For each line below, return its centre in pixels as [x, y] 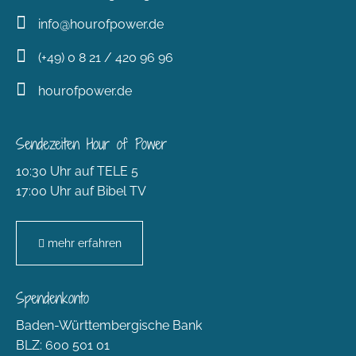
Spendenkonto [52, 298]
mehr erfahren [84, 244]
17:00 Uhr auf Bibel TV [81, 192]
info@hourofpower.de [101, 24]
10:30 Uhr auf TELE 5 [77, 172]
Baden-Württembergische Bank [109, 326]
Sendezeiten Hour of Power [91, 144]
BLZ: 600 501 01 [63, 346]
